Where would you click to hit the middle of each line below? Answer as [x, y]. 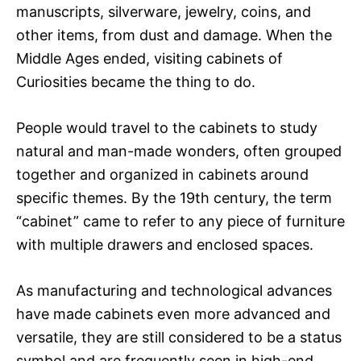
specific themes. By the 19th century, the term [174, 197]
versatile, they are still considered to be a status [179, 337]
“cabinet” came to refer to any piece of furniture [180, 221]
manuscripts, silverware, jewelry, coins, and [164, 11]
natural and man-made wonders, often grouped [179, 151]
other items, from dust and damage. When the [174, 35]
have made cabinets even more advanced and [173, 313]
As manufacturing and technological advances [174, 290]
